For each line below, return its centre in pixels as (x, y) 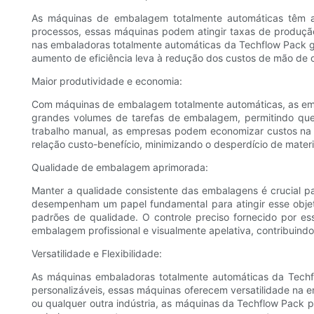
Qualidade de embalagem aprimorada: (120, 168)
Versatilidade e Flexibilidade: (97, 254)
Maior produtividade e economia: (107, 81)
